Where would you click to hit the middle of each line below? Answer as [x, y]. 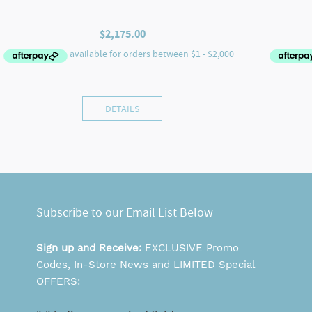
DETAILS [123, 109]
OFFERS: [58, 282]
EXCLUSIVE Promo [192, 248]
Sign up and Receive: [91, 248]
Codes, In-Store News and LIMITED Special [146, 265]
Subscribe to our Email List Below [125, 213]
